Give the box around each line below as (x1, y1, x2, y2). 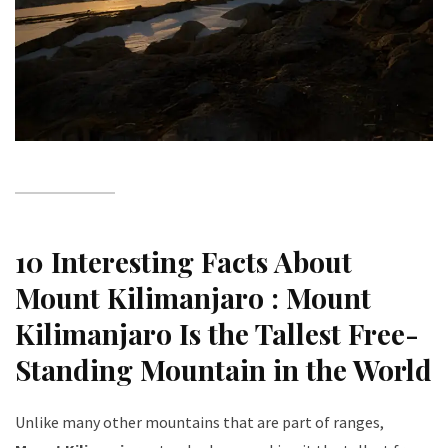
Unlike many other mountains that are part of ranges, (15, 411, 384, 432)
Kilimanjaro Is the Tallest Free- (15, 314, 419, 352)
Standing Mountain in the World (15, 350, 432, 388)
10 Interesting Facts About (15, 242, 352, 280)
